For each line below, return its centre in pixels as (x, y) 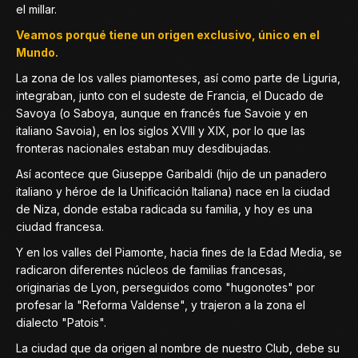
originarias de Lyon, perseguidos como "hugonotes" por (165, 287)
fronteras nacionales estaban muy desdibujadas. (143, 148)
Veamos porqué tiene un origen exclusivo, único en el (168, 35)
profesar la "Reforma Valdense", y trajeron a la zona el (161, 305)
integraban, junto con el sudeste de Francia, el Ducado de (170, 95)
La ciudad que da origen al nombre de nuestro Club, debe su (178, 348)
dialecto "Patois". (61, 322)
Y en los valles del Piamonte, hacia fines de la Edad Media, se (179, 252)
